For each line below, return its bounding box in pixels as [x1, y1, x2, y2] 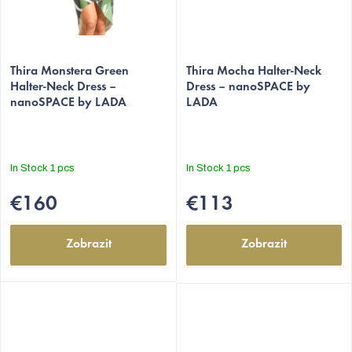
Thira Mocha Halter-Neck [186, 65, 321, 79]
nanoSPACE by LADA [10, 97, 126, 110]
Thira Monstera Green [10, 65, 129, 79]
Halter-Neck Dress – [10, 81, 116, 94]
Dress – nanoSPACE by [186, 81, 310, 94]
